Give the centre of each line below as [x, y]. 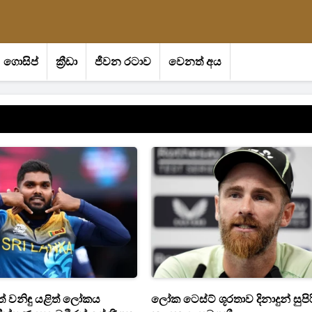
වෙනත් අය [195, 62]
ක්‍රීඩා [67, 62]
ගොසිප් [21, 62]
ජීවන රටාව [123, 62]
